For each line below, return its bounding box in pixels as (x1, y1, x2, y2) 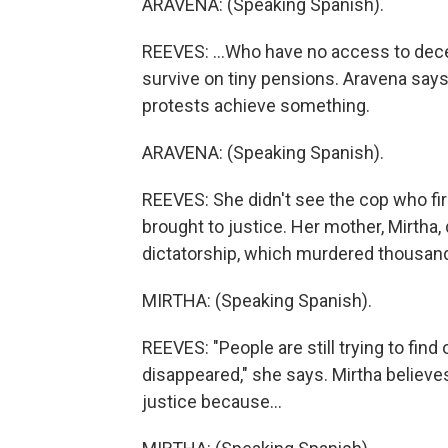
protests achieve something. (142, 95, 370, 116)
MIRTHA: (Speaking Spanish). (142, 290, 372, 311)
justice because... (142, 391, 282, 412)
